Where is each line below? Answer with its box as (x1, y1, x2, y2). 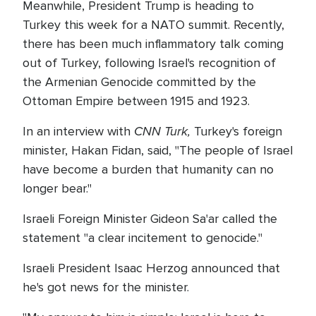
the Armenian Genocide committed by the (23, 74, 256, 90)
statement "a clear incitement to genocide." (23, 230, 262, 245)
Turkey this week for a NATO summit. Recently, (23, 17, 284, 32)
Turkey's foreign (194, 123, 282, 139)
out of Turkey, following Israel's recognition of (23, 55, 276, 71)
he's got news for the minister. (23, 279, 189, 295)
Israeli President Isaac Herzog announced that (23, 260, 280, 276)
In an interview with (23, 123, 134, 139)
